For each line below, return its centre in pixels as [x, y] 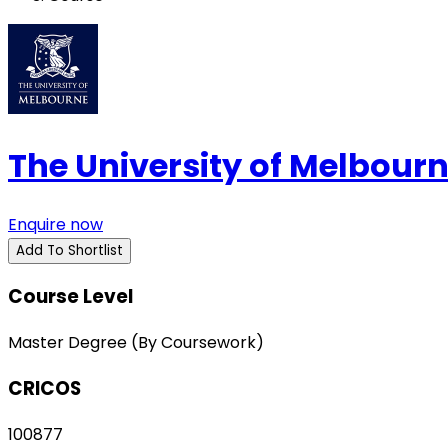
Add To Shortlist [69, 250]
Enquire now [55, 224]
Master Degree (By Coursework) [136, 343]
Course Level [70, 297]
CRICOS [44, 388]
